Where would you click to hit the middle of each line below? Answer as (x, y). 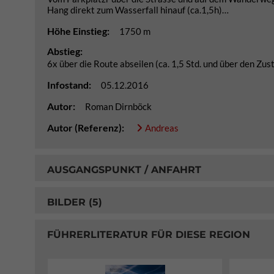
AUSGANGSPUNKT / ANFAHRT (124, 169)
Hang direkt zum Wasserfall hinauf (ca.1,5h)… (138, 10)
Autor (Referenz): (87, 128)
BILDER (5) (75, 202)
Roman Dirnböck (118, 106)
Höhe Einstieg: (79, 31)
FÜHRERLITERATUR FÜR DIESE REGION (149, 234)
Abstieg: (65, 51)
